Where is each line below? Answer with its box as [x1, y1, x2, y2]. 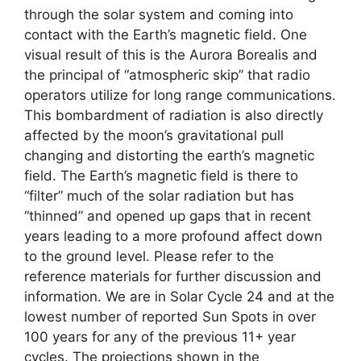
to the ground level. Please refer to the [24, 248, 274, 264]
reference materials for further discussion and [24, 268, 322, 284]
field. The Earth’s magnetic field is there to [24, 168, 298, 184]
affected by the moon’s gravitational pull [24, 127, 284, 143]
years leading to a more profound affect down [24, 228, 322, 244]
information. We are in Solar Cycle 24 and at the [24, 288, 334, 305]
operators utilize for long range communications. [24, 87, 336, 103]
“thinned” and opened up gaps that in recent [24, 208, 311, 224]
